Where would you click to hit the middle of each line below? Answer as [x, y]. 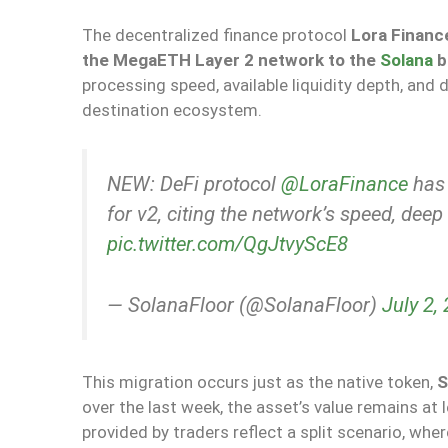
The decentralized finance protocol [216, 35]
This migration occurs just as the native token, [259, 382]
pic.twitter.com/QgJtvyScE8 [227, 243]
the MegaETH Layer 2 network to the [231, 60]
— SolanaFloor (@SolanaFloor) [244, 304]
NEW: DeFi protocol [194, 183]
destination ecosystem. [172, 110]
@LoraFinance [344, 183]
